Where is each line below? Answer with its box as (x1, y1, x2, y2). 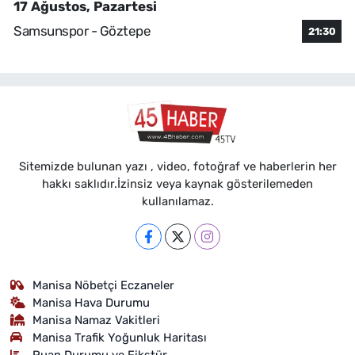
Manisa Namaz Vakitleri (32, 312, 161, 327)
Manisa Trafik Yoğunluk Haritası (32, 330, 208, 345)
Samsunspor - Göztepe (13, 23, 151, 40)
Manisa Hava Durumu (32, 295, 151, 310)
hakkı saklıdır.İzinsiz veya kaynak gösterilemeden (42, 176, 313, 191)
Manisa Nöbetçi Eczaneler (32, 277, 175, 292)
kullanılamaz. (141, 193, 214, 208)
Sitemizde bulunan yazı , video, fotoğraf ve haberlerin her (18, 158, 337, 174)
